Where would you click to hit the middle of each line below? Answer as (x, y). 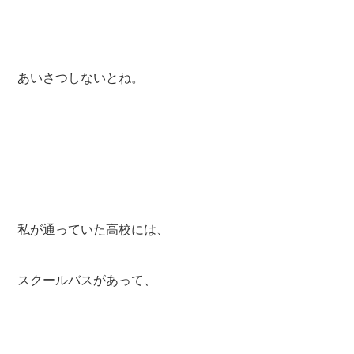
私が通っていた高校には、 (94, 229)
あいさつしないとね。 (81, 77)
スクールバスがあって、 (87, 280)
